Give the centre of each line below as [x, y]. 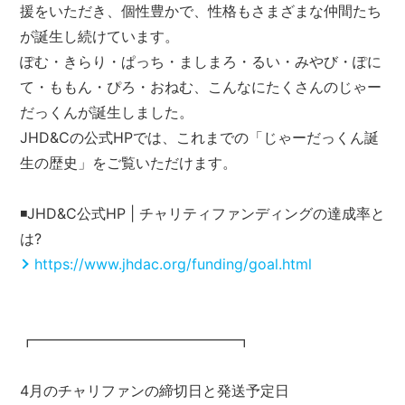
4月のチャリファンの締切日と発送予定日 [154, 390]
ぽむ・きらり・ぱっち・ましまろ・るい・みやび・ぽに [200, 61]
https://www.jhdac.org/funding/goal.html [173, 264]
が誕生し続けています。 [99, 36]
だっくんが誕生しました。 [106, 112]
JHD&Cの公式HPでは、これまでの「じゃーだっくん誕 [199, 137]
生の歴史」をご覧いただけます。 [128, 162]
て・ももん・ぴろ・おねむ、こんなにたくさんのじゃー [200, 86]
